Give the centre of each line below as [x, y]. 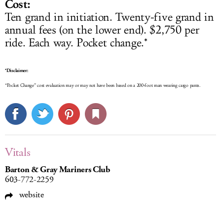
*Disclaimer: [17, 71]
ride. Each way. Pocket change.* [76, 43]
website [30, 195]
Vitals [18, 153]
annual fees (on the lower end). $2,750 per [102, 30]
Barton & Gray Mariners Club [58, 170]
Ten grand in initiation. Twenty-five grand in [110, 18]
